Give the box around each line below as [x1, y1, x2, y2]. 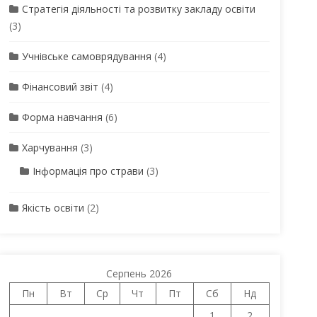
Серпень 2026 [106, 267, 173, 280]
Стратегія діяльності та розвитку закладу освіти [21, 2, 255, 16]
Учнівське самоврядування [21, 50, 151, 63]
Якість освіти [21, 201, 84, 214]
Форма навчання [21, 110, 103, 124]
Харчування [21, 141, 78, 154]
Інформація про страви [32, 164, 144, 178]
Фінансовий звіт [21, 80, 98, 93]
